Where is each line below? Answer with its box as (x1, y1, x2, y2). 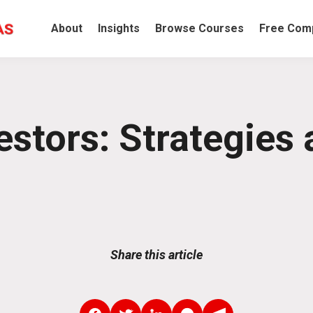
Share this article (110, 247, 203, 262)
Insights (98, 21, 140, 35)
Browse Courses (155, 21, 244, 35)
